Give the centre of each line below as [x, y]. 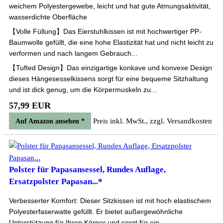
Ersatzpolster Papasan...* [56, 181]
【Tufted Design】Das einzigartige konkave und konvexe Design [111, 68]
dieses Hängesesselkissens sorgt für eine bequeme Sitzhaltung [109, 79]
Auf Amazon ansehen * [50, 121]
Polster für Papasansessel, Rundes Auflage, [87, 169]
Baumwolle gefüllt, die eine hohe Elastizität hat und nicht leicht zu [111, 42]
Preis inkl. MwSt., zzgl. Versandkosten [153, 121]
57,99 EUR [30, 106]
